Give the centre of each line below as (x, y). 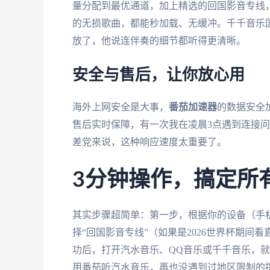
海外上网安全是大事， (121, 107)
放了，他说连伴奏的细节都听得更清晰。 (159, 40)
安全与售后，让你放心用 (159, 76)
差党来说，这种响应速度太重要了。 (149, 142)
